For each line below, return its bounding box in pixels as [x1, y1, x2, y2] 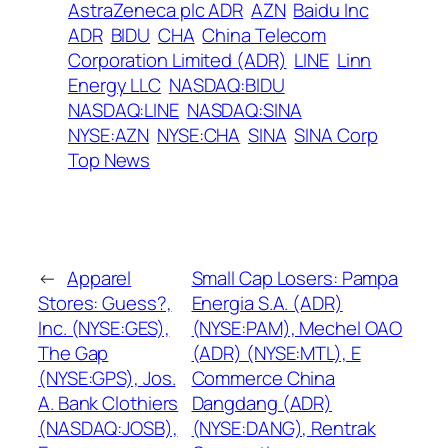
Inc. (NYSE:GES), [38, 314, 170, 341]
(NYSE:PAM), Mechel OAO [191, 314, 403, 341]
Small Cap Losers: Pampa [191, 264, 399, 291]
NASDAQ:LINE [68, 96, 179, 123]
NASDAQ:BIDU [168, 71, 285, 98]
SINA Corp [294, 121, 378, 148]
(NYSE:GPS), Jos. [38, 364, 176, 391]
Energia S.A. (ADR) [191, 289, 343, 316]
